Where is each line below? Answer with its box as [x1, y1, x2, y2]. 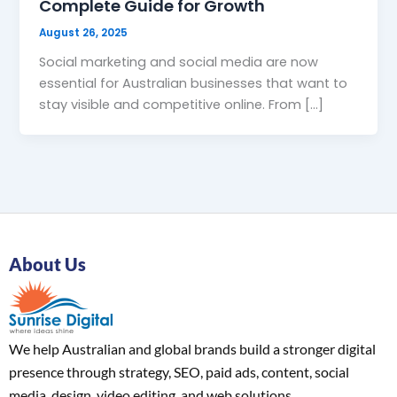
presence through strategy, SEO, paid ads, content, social [9, 362, 349, 380]
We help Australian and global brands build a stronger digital [9, 339, 376, 357]
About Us [9, 253, 86, 275]
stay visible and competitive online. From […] [39, 96, 324, 114]
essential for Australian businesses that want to [39, 74, 348, 93]
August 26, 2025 [39, 26, 128, 41]
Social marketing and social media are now [39, 53, 319, 72]
